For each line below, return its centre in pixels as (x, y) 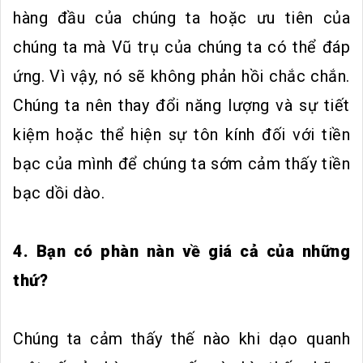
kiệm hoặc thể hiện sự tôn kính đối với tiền (181, 134)
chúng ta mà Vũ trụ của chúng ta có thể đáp (181, 47)
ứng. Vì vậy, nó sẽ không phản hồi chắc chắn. (181, 76)
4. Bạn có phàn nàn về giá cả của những (181, 251)
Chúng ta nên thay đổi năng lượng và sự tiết (181, 105)
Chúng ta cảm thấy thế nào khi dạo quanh (181, 338)
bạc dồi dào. (59, 192)
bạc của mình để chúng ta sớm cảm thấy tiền (181, 163)
